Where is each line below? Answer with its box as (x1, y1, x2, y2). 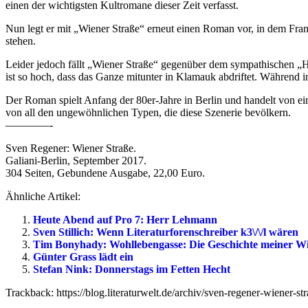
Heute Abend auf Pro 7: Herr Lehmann (33, 214, 217, 226)
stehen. (5, 35, 36, 47)
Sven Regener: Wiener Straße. (5, 142, 136, 155)
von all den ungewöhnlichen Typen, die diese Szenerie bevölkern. (5, 107, 291, 119)
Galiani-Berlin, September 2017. (5, 155, 146, 167)
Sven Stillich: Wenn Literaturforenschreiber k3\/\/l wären (33, 226, 298, 239)
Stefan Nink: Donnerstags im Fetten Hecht (33, 263, 230, 276)
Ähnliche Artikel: (5, 190, 80, 203)
